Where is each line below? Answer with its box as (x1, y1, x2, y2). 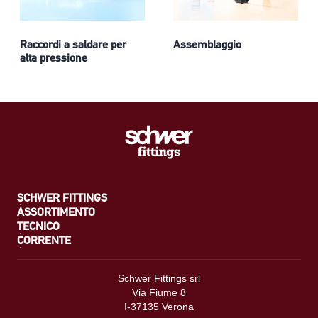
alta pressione (20, 51, 87, 65)
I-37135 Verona (124, 301, 194, 313)
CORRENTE (17, 234, 71, 248)
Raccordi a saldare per (20, 38, 126, 52)
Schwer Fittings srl (118, 273, 200, 285)
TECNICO (17, 219, 60, 234)
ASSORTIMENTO (17, 205, 95, 219)
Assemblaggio (173, 38, 241, 52)
